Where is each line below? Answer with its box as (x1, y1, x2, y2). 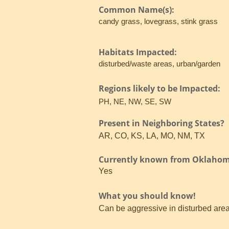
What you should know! (99, 190, 196, 201)
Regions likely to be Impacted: (99, 83, 222, 94)
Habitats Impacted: (99, 47, 179, 58)
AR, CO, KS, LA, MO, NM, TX (99, 131, 205, 140)
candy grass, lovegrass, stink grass (99, 17, 218, 26)
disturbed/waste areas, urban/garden (99, 59, 220, 68)
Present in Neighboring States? (99, 118, 224, 129)
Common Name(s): (99, 4, 176, 15)
